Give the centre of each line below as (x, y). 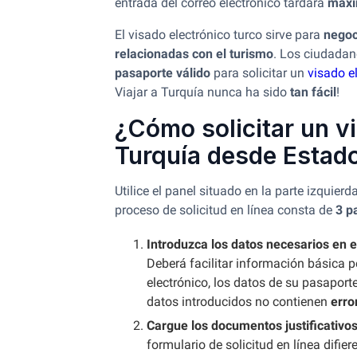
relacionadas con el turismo (194, 54)
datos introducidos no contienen (239, 302)
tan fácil (313, 92)
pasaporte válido (163, 73)
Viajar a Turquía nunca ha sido (202, 92)
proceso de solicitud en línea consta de (225, 210)
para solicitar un (259, 73)
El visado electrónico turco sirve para (219, 35)
